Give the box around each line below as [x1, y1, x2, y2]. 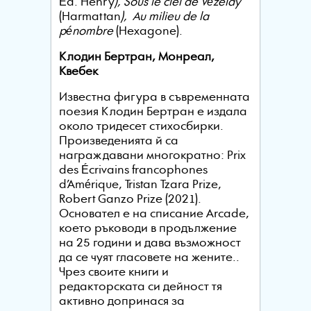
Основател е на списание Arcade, [58, 208, 249, 219]
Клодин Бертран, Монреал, [58, 52, 215, 63]
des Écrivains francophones [58, 165, 208, 176]
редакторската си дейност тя [58, 281, 222, 292]
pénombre [58, 26, 116, 37]
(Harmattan [58, 12, 121, 23]
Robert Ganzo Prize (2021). [58, 194, 201, 205]
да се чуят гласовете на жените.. [58, 252, 239, 263]
